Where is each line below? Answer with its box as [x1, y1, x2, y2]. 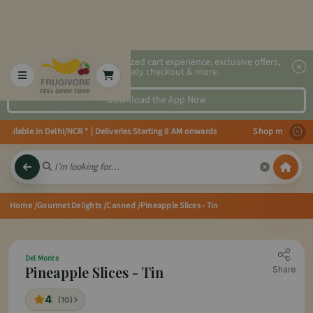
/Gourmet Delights [34, 199, 102, 212]
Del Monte [25, 252, 59, 263]
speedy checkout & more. [114, 65, 220, 79]
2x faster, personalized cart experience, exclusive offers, [53, 55, 281, 69]
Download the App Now [107, 92, 206, 107]
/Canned [103, 199, 136, 212]
